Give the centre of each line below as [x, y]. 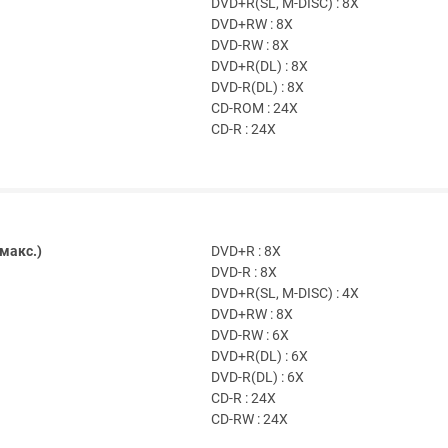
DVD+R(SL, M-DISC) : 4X [285, 294]
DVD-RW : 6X [250, 336]
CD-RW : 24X [249, 420]
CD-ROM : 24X [254, 109]
